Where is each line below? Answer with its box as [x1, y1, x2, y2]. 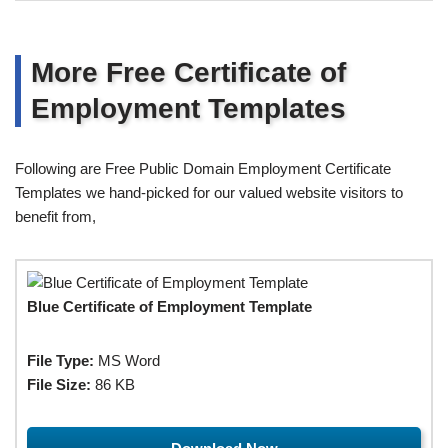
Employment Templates [31, 92, 346, 124]
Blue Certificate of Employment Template [27, 297, 312, 315]
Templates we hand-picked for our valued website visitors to [15, 183, 403, 201]
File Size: [27, 375, 91, 393]
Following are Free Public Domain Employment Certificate [15, 159, 391, 177]
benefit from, [15, 207, 96, 225]
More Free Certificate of [31, 56, 346, 88]
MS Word [94, 351, 160, 369]
